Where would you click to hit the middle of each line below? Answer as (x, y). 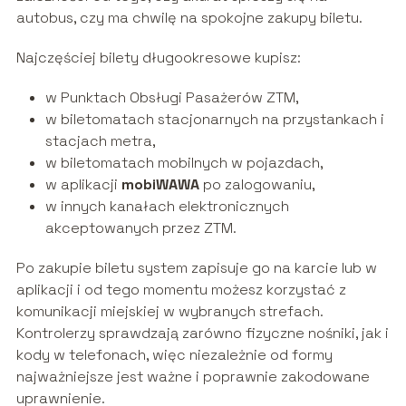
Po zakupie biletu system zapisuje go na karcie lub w (196, 268)
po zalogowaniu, (257, 185)
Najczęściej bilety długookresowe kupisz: (158, 58)
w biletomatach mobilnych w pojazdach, (184, 163)
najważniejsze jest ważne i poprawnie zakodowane (193, 377)
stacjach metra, (100, 141)
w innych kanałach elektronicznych (167, 207)
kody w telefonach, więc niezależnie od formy (174, 355)
